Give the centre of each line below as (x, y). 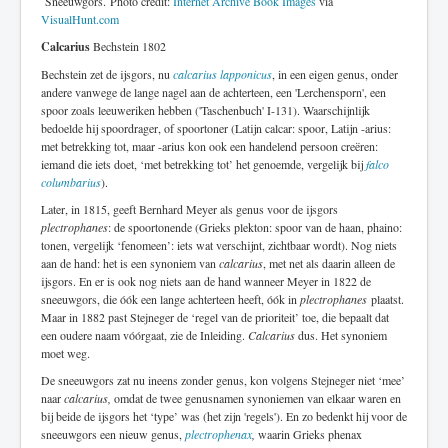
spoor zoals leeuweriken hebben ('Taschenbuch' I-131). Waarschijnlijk (205, 110)
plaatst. (385, 299)
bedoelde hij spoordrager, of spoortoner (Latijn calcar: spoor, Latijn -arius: (216, 128)
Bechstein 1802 (128, 46)
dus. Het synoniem (341, 335)
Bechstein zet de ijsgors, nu (107, 74)
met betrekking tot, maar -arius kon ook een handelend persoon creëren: (209, 146)
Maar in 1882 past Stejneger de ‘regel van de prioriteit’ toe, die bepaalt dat (215, 317)
